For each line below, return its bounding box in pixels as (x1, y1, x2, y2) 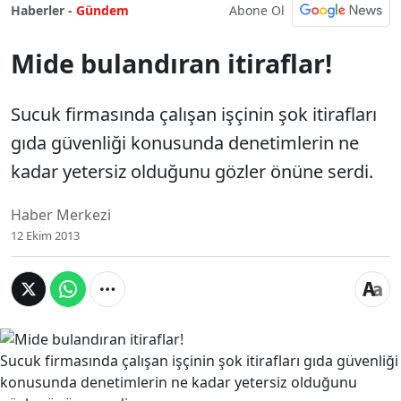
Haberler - (11, 2, 73, 19)
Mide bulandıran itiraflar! (11, 46, 332, 81)
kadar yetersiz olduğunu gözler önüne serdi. (11, 159, 373, 183)
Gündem (76, 2, 129, 19)
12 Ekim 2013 (11, 227, 80, 243)
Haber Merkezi (11, 205, 111, 225)
